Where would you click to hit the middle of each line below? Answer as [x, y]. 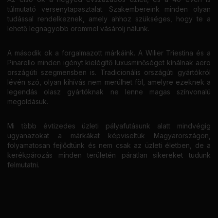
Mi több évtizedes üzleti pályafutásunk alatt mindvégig [109, 126]
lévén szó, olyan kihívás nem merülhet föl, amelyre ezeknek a [109, 82]
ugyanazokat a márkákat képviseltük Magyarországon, [109, 135]
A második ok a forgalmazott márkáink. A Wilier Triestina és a [109, 53]
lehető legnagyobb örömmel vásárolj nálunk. [80, 28]
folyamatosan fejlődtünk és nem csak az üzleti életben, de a [109, 145]
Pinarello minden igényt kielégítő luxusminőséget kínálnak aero [109, 62]
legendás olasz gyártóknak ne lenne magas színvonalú [109, 91]
